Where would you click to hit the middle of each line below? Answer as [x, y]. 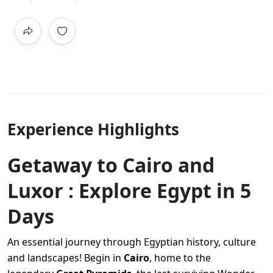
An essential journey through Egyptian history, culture [132, 242]
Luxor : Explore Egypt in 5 [129, 190]
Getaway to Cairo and [111, 165]
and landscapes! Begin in [66, 257]
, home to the [180, 257]
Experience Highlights [93, 129]
